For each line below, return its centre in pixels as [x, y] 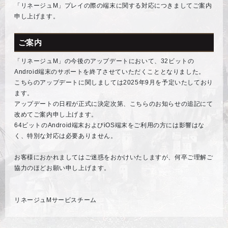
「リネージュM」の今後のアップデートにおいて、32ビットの [104, 61]
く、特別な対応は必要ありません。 [66, 136]
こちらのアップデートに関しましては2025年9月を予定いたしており [114, 82]
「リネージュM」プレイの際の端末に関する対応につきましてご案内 [113, 5]
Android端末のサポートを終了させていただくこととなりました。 [110, 72]
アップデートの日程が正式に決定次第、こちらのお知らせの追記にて [114, 104]
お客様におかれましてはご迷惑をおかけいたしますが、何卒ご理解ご [114, 157]
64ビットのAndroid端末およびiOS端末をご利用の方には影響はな [110, 125]
